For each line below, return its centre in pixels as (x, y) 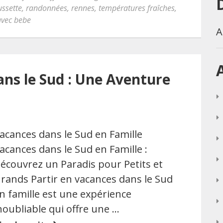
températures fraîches (137, 8)
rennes (83, 8)
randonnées (47, 8)
